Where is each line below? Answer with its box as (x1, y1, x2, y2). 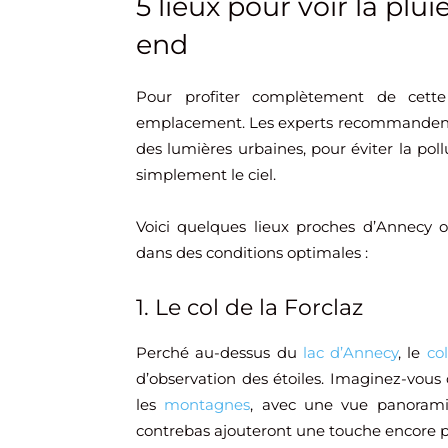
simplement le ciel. (136, 165, 276, 185)
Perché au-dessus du (136, 343, 303, 363)
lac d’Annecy (302, 343, 398, 363)
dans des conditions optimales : (136, 243, 368, 263)
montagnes (164, 395, 251, 415)
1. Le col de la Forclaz (136, 294, 363, 322)
